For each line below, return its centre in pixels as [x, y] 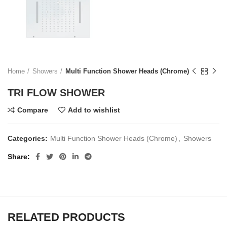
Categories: [29, 139]
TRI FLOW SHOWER [56, 93]
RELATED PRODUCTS [66, 217]
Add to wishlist [94, 110]
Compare [33, 110]
